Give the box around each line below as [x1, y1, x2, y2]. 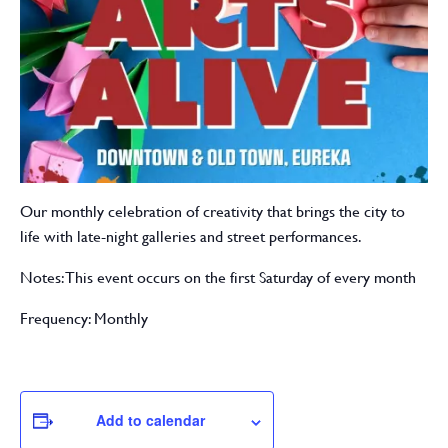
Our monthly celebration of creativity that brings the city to [20, 202, 405, 222]
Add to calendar [96, 410, 205, 431]
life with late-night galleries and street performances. [20, 227, 362, 247]
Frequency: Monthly [20, 309, 148, 329]
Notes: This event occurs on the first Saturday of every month [20, 268, 416, 288]
